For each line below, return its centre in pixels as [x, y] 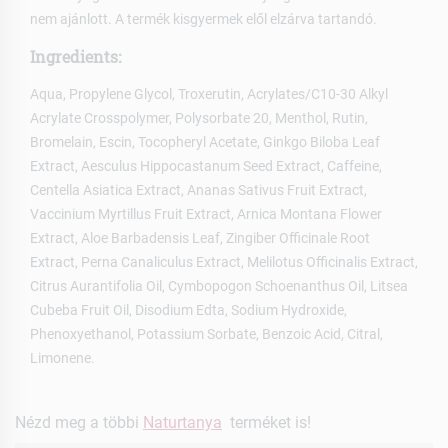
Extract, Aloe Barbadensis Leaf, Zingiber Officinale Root [200, 237]
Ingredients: [75, 56]
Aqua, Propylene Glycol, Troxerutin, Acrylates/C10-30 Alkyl [209, 93]
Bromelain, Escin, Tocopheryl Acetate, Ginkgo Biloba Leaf [205, 141]
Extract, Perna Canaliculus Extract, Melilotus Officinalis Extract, [224, 261]
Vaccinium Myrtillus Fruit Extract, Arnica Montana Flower [206, 213]
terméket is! [266, 422]
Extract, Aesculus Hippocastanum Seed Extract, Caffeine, [206, 165]
